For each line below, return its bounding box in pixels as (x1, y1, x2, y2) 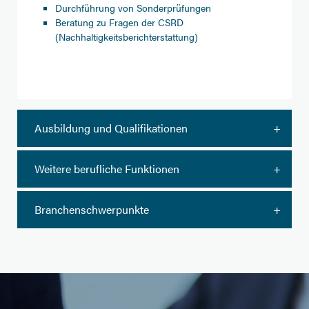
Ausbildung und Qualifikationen (34, 120, 188, 136)
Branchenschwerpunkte (34, 201, 149, 217)
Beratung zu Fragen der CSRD (55, 15, 183, 29)
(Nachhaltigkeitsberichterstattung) (55, 30, 198, 43)
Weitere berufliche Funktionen (34, 161, 179, 177)
